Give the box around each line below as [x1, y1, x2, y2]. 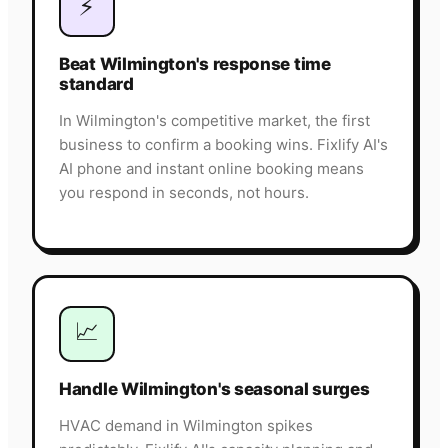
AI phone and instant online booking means [59, 159, 364, 179]
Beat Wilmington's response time [59, 54, 331, 75]
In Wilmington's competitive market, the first [59, 111, 370, 131]
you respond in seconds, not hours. [59, 183, 309, 203]
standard [59, 74, 134, 95]
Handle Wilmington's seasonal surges [59, 379, 370, 400]
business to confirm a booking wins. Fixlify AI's [59, 135, 388, 155]
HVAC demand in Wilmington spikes [59, 416, 313, 436]
